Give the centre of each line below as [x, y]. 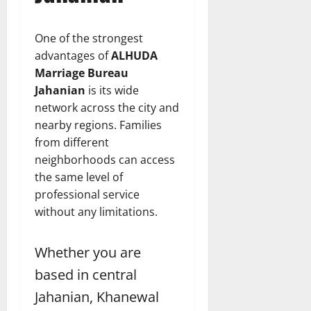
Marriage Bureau [82, 73]
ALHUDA [134, 56]
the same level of [79, 177]
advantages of [73, 56]
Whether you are [88, 253]
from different [72, 143]
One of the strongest [89, 39]
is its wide [112, 91]
